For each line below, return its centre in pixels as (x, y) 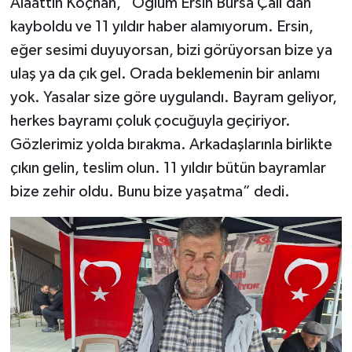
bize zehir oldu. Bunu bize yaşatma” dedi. (150, 191)
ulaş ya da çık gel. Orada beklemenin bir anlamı (165, 73)
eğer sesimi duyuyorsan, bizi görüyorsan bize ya (171, 50)
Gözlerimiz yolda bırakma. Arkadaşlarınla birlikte (171, 144)
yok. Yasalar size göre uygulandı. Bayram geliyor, (173, 97)
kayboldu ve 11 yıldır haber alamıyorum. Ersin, (161, 26)
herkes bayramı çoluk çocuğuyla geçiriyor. (150, 121)
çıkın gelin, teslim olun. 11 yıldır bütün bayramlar (168, 168)
